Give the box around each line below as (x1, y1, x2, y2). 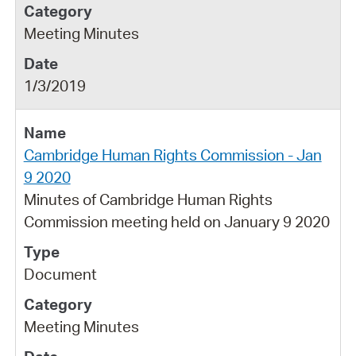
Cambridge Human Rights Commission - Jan (23, 145, 322, 164)
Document (23, 264, 97, 284)
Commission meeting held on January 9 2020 (23, 211, 330, 231)
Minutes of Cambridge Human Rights (23, 189, 273, 209)
